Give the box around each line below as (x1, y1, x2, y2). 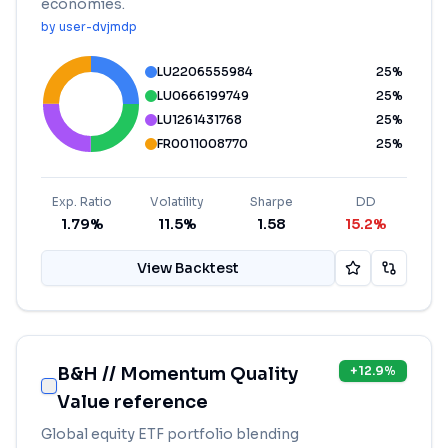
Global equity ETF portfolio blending (41, 425, 299, 443)
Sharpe (249, 194, 293, 209)
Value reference (57, 391, 208, 413)
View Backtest (137, 259, 239, 277)
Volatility (149, 194, 204, 209)
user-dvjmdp (59, 19, 137, 34)
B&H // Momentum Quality (57, 363, 298, 385)
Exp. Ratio (52, 194, 113, 209)
